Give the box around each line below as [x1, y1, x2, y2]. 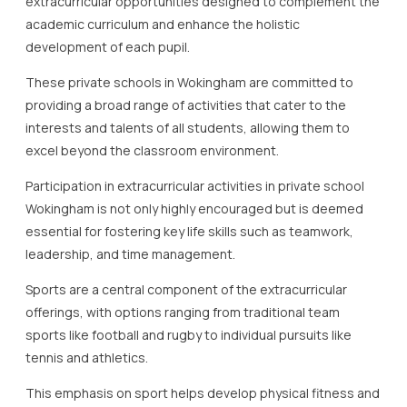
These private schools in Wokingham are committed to [25, 73, 353, 91]
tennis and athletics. [25, 348, 148, 366]
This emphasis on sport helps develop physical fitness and [25, 383, 380, 402]
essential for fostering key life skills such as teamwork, [25, 222, 353, 240]
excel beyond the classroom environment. [25, 141, 279, 159]
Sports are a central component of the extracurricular [25, 280, 347, 298]
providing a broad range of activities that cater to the [25, 95, 346, 114]
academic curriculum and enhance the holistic [25, 15, 300, 33]
